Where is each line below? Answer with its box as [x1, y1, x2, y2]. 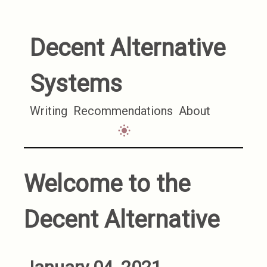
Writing [30, 103, 67, 118]
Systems [30, 69, 122, 98]
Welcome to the [24, 169, 190, 198]
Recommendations [73, 103, 173, 118]
